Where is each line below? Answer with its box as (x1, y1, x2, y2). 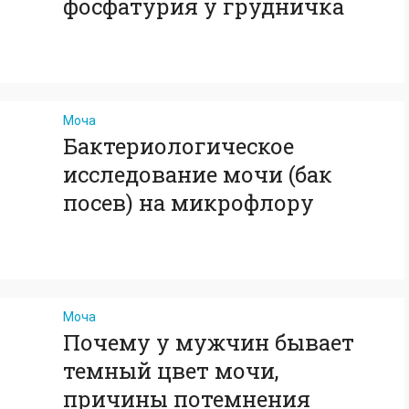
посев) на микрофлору (63, 188, 314, 217)
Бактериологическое (63, 131, 294, 161)
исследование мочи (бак (63, 160, 332, 189)
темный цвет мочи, (63, 356, 278, 385)
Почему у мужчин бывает (63, 328, 354, 357)
